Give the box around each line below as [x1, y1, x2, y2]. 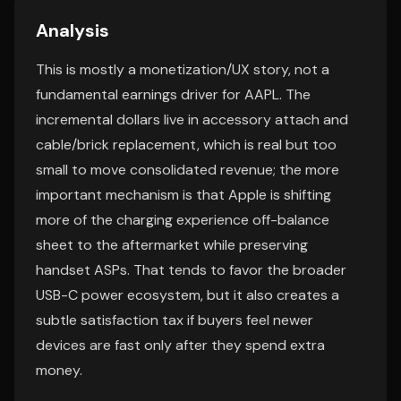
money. [36, 361, 82, 380]
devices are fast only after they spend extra [36, 336, 325, 354]
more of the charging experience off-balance [36, 210, 329, 229]
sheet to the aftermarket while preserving [36, 235, 308, 254]
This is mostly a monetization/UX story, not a [36, 60, 329, 79]
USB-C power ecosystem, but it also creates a [36, 286, 339, 304]
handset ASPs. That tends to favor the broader [36, 260, 346, 279]
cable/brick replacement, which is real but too [36, 135, 337, 154]
